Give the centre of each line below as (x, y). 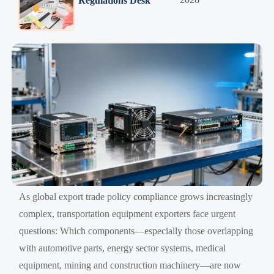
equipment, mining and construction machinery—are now (130, 265)
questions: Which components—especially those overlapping (136, 231)
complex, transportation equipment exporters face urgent (128, 213)
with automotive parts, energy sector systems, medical (123, 248)
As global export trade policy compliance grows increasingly (136, 196)
